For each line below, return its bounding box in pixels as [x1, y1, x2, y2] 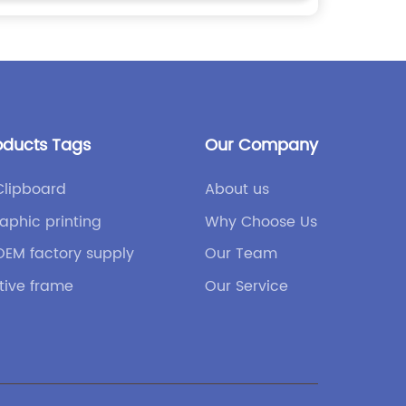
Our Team [205, 242, 277, 266]
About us [205, 178, 269, 202]
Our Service [205, 274, 288, 298]
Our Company [205, 132, 318, 159]
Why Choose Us [205, 209, 317, 234]
